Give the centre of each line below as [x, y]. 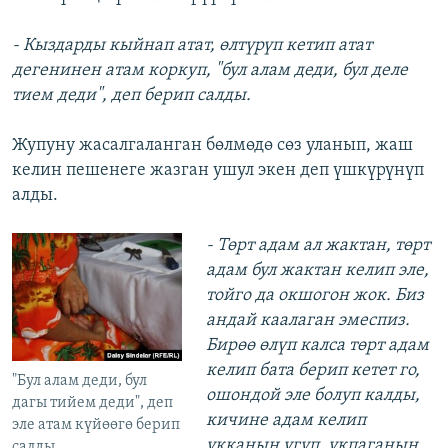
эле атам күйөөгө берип [96, 424]
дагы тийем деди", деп [92, 402]
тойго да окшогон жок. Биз [314, 296]
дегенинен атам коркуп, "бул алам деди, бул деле [210, 71]
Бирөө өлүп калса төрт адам [317, 346]
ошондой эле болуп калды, [312, 396]
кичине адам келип [285, 421]
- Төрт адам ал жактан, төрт [317, 246]
